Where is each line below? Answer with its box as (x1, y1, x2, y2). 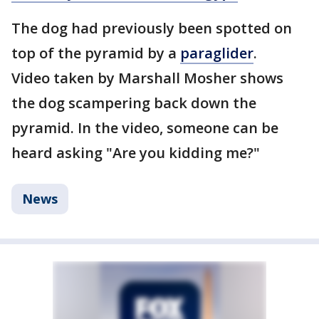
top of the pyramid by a (11, 43, 180, 63)
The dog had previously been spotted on (11, 19, 292, 38)
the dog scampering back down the (11, 93, 256, 113)
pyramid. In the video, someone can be (11, 118, 278, 137)
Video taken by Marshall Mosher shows (11, 68, 283, 88)
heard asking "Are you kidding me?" (11, 143, 260, 162)
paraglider (180, 43, 253, 63)
